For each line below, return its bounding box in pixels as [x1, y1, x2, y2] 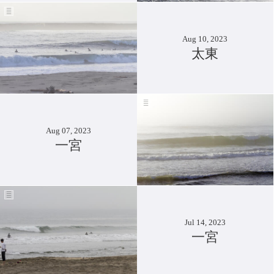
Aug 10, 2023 [182, 34, 228, 43]
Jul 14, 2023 [184, 217, 226, 227]
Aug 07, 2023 [45, 125, 91, 135]
